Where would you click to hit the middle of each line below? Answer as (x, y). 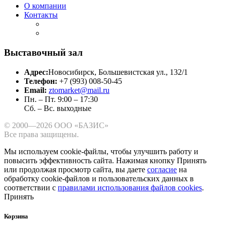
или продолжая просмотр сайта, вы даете (76, 169)
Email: (36, 90)
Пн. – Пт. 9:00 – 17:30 (61, 99)
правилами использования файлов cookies (130, 187)
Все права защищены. (41, 134)
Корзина (16, 216)
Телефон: (42, 81)
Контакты (41, 15)
